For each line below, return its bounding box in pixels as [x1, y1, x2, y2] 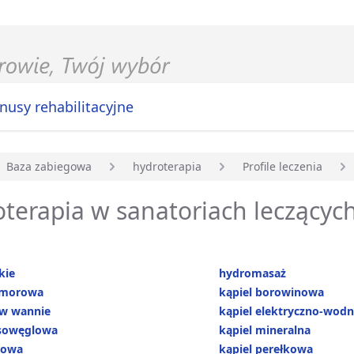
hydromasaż [219, 265, 287, 281]
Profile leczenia [243, 159, 322, 175]
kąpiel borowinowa [219, 284, 325, 300]
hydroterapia [133, 159, 201, 175]
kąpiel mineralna [219, 322, 311, 338]
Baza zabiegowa [6, 159, 92, 175]
